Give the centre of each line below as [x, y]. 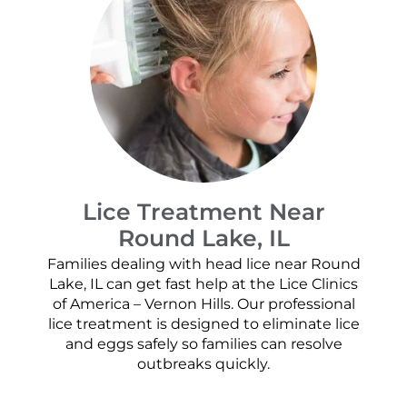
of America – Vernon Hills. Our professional [203, 304]
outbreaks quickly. [203, 364]
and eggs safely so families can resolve [203, 344]
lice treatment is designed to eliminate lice [203, 324]
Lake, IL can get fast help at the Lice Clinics [203, 284]
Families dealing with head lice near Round [203, 264]
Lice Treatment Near [203, 211]
